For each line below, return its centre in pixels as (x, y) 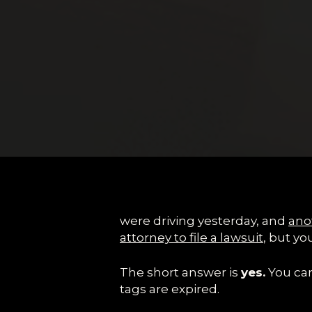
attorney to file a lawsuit (192, 237)
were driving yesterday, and (204, 221)
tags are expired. (170, 289)
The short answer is (180, 272)
